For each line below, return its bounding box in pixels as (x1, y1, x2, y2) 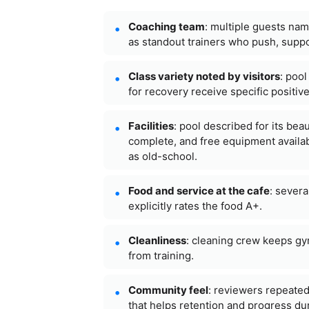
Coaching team (128, 19, 205, 33)
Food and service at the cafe (128, 183, 270, 197)
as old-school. (128, 149, 197, 163)
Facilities (128, 119, 174, 132)
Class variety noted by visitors (128, 69, 280, 83)
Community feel (128, 283, 208, 297)
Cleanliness (128, 233, 186, 247)
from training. (128, 248, 194, 262)
